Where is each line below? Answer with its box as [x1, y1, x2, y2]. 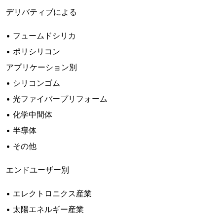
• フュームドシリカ [6, 31, 76, 40]
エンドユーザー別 [6, 165, 69, 175]
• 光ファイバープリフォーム [6, 94, 108, 104]
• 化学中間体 [6, 110, 52, 119]
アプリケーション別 [6, 62, 77, 72]
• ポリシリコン [6, 46, 60, 56]
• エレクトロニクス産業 [6, 188, 92, 198]
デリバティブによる [6, 7, 77, 17]
